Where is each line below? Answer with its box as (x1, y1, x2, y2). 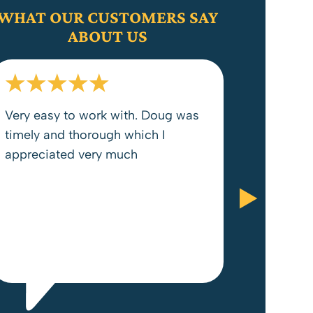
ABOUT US (67, 27, 147, 45)
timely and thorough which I (5, 127, 166, 143)
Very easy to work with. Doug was (5, 108, 199, 123)
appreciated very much (5, 147, 138, 162)
